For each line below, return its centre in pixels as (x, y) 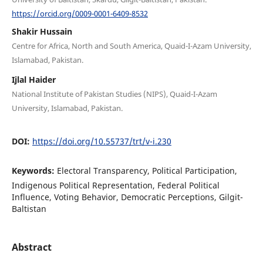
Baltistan (29, 209)
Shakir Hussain (42, 32)
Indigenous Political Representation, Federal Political (115, 186)
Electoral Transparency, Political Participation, (147, 171)
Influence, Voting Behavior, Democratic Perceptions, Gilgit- (127, 197)
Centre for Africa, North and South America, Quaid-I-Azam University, (131, 46)
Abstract (31, 247)
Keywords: (34, 171)
